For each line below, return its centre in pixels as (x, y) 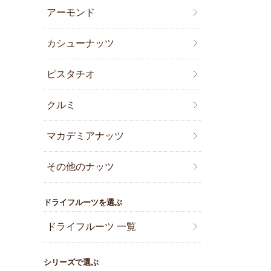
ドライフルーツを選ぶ (83, 203)
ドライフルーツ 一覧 (92, 227)
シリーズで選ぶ (71, 263)
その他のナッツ (81, 167)
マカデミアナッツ (86, 136)
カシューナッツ (81, 44)
